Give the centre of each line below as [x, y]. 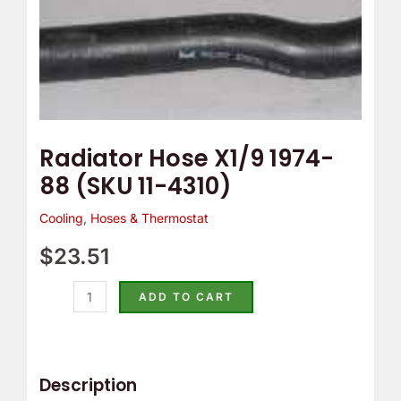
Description [88, 386]
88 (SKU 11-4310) [135, 187]
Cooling [61, 218]
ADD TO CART [186, 297]
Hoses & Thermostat [149, 218]
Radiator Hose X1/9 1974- [186, 159]
